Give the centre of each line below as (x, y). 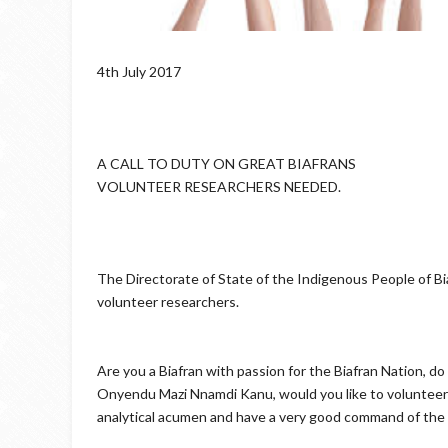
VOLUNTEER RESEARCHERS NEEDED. (219, 186)
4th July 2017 (139, 71)
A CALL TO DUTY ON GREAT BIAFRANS (226, 163)
